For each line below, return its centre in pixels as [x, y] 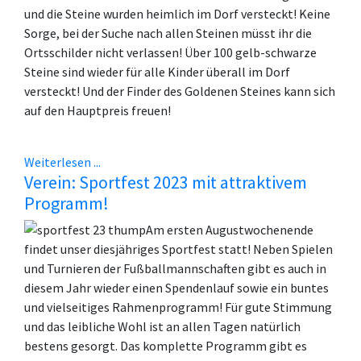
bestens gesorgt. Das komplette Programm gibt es [166, 346]
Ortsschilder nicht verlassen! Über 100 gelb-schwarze [170, 53]
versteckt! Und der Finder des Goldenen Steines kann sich [180, 91]
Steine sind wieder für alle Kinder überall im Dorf [157, 72]
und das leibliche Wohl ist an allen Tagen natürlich [162, 327]
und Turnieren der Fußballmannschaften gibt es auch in [175, 269]
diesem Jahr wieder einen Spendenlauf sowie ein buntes [176, 288]
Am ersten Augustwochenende [230, 230]
